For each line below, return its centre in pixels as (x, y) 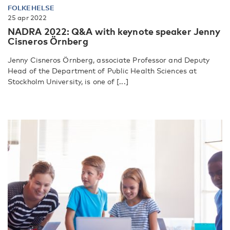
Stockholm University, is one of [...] (68, 82)
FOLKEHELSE (31, 8)
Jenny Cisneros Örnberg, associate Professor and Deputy (109, 60)
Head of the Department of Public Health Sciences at (102, 71)
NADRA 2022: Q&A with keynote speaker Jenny (114, 32)
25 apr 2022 (27, 18)
